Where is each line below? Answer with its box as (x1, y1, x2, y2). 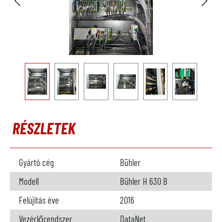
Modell (19, 175, 39, 187)
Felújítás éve (19, 194, 59, 206)
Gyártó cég (19, 157, 54, 168)
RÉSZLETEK (12, 118, 75, 137)
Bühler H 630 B (120, 175, 167, 187)
